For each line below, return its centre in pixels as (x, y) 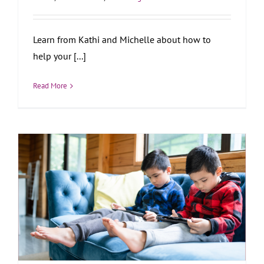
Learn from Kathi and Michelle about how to (122, 40)
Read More (50, 86)
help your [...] (60, 56)
